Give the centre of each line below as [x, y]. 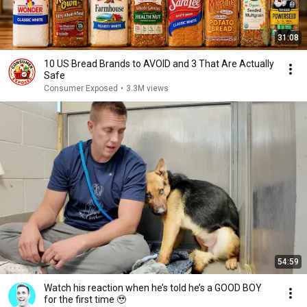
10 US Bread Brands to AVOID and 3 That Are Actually [159, 64]
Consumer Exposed [81, 88]
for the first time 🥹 [85, 299]
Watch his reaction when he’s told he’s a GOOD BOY [153, 288]
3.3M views [147, 88]
